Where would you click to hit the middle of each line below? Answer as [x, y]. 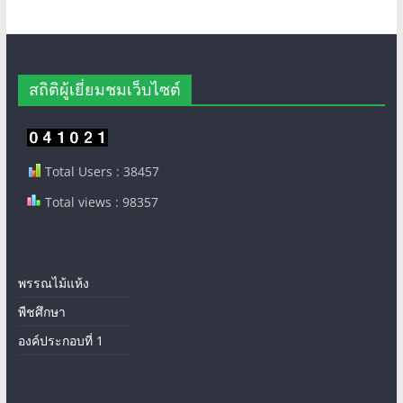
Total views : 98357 [99, 201]
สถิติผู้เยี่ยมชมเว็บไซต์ [104, 89]
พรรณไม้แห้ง [53, 282]
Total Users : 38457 [100, 171]
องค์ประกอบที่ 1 [60, 340]
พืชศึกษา [41, 311]
